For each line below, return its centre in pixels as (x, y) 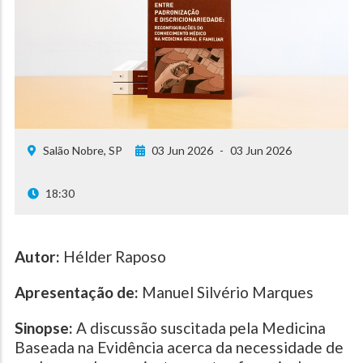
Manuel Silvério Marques (226, 293)
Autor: (37, 257)
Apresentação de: (77, 293)
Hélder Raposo (113, 257)
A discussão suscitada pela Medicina (201, 328)
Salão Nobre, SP (83, 151)
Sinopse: (45, 328)
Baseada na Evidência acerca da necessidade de (179, 348)
